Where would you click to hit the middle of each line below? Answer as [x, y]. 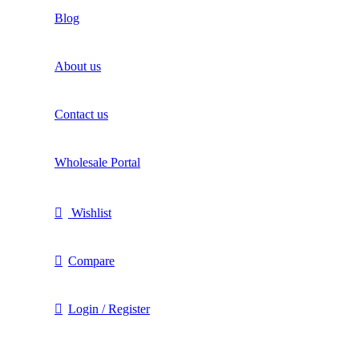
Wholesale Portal [97, 162]
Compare [91, 260]
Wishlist [91, 212]
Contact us [81, 114]
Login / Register [109, 309]
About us [78, 66]
